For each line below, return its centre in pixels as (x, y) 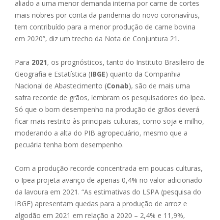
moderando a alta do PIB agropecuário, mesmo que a (101, 133)
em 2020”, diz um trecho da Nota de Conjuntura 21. (97, 38)
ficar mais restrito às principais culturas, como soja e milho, (110, 121)
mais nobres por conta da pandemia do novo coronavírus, (107, 15)
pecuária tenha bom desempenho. (69, 144)
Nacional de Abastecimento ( (61, 85)
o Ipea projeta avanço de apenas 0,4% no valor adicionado (109, 180)
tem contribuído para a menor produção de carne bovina (105, 27)
